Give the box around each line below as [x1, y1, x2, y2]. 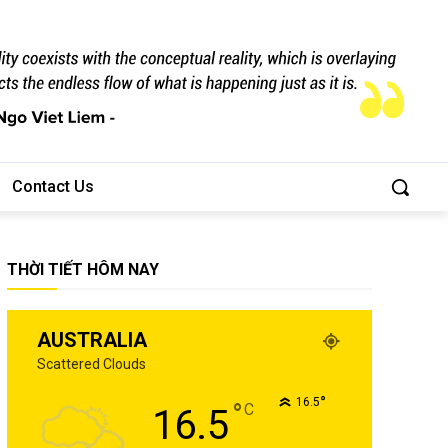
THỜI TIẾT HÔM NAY [6, 260, 159, 280]
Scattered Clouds [36, 356, 146, 373]
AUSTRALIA [36, 328, 147, 353]
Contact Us [12, 177, 94, 197]
